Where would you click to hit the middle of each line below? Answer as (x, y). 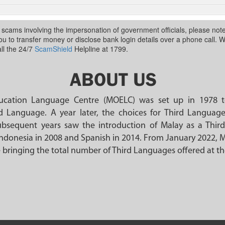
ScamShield (53, 49)
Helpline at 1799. (100, 49)
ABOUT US (113, 79)
